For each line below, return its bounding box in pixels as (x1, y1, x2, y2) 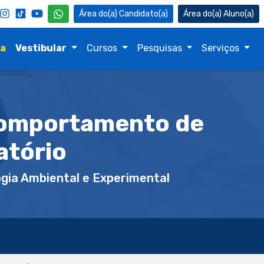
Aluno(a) (223, 9, 254, 19)
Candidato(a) (119, 9, 168, 19)
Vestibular (15, 42, 67, 54)
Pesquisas (137, 42, 184, 54)
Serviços (202, 42, 242, 54)
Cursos (86, 42, 120, 54)
